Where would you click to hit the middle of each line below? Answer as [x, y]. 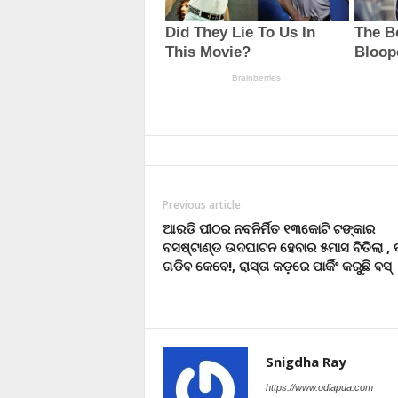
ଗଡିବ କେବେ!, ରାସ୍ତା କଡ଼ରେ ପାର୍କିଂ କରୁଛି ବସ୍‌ [277, 265]
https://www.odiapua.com [319, 387]
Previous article [201, 204]
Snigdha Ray [306, 361]
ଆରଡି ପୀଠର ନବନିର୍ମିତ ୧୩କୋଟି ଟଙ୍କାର [268, 228]
